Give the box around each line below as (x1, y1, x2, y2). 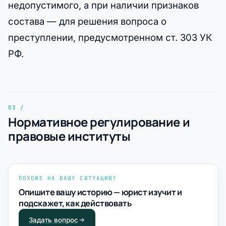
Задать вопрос (29, 215, 78, 224)
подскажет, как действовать (19, 197, 132, 209)
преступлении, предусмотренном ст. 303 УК (8, 31, 212, 43)
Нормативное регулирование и (8, 113, 190, 130)
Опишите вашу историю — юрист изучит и (19, 186, 182, 198)
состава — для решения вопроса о (8, 15, 166, 27)
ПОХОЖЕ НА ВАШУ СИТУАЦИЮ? (19, 174, 117, 182)
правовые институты (8, 127, 131, 144)
